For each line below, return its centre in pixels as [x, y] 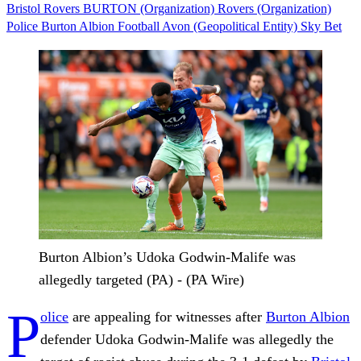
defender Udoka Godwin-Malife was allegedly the [187, 339]
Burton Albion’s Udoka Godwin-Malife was [167, 257]
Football [140, 26]
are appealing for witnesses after [167, 316]
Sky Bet [321, 26]
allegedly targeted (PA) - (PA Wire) [141, 279]
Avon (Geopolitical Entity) [231, 26]
